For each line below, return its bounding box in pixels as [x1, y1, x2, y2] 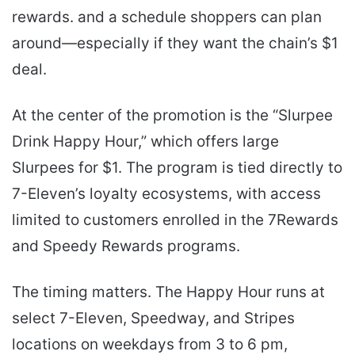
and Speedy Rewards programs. [12, 237, 240, 256]
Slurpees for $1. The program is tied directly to [12, 158, 342, 177]
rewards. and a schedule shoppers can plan [12, 8, 322, 27]
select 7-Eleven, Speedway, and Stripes [12, 309, 295, 328]
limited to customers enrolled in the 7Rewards [12, 211, 338, 230]
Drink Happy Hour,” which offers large [12, 132, 279, 151]
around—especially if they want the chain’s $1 [12, 34, 338, 53]
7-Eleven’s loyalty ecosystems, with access [12, 185, 321, 204]
